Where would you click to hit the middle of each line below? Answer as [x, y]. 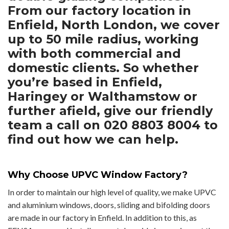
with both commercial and [94, 54]
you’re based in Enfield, [85, 82]
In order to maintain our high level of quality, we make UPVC [112, 192]
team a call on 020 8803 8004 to [113, 125]
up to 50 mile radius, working [103, 39]
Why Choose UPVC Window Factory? [98, 175]
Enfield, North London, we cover [114, 25]
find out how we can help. [93, 140]
